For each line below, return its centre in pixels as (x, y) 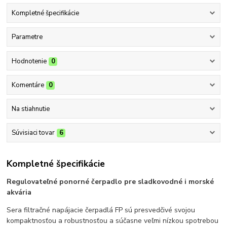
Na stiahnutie (30, 109)
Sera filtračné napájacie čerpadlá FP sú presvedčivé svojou (101, 210)
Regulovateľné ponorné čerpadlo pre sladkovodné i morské (110, 181)
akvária (19, 192)
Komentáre (28, 85)
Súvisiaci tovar (33, 133)
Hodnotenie (29, 61)
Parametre (27, 37)
